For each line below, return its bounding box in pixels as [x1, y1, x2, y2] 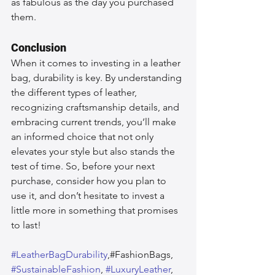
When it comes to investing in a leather [11, 56, 183, 69]
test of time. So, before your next [11, 160, 157, 172]
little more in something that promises [11, 204, 180, 216]
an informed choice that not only [11, 130, 156, 142]
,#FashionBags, [107, 248, 176, 260]
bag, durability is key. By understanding [11, 71, 184, 83]
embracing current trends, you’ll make [11, 115, 179, 128]
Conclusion [11, 41, 66, 54]
